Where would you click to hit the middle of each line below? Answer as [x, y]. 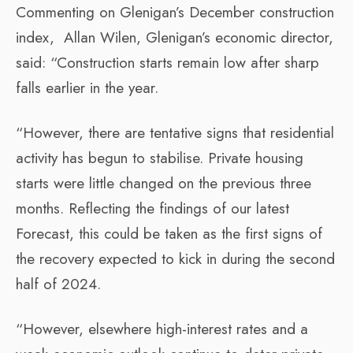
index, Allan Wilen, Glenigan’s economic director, [175, 37]
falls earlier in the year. [87, 87]
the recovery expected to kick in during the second [175, 258]
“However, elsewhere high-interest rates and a [162, 329]
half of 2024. [58, 284]
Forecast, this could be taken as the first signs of [169, 233]
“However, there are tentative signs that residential [175, 132]
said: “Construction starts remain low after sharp [167, 62]
